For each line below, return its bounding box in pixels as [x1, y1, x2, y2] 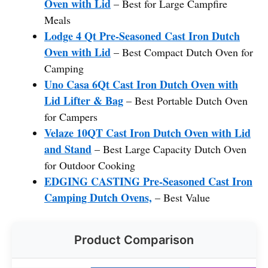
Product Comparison [74, 232, 194, 247]
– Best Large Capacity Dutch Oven [92, 141, 246, 156]
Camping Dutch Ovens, [44, 189, 152, 205]
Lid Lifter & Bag [44, 92, 123, 108]
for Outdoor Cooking [44, 157, 135, 172]
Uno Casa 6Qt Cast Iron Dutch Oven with [44, 76, 238, 92]
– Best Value [152, 190, 210, 205]
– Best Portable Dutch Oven [123, 93, 248, 108]
